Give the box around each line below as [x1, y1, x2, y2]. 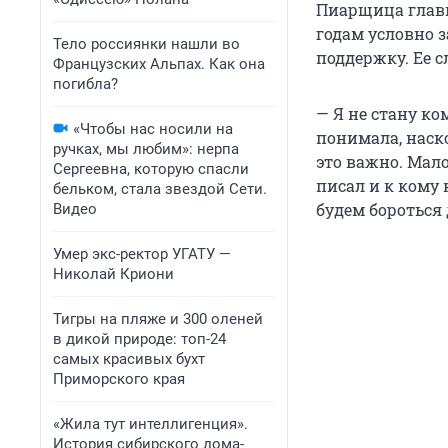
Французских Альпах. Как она [53, 55, 265, 73]
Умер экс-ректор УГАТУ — [53, 245, 231, 263]
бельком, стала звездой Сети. [53, 180, 267, 198]
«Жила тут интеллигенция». [53, 415, 248, 433]
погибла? [53, 75, 118, 93]
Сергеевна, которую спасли [53, 160, 249, 178]
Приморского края [53, 370, 185, 388]
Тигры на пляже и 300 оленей [53, 310, 263, 328]
